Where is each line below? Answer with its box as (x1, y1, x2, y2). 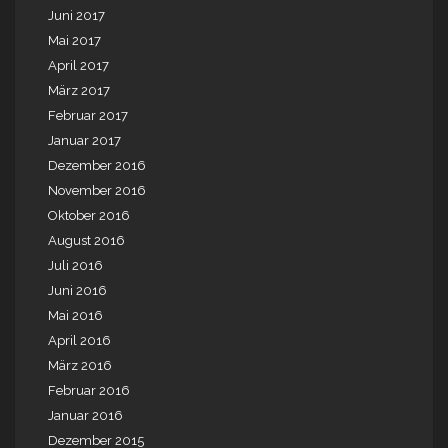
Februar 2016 (48, 383, 130, 399)
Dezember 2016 (48, 158, 146, 174)
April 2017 (48, 58, 109, 74)
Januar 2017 (48, 133, 121, 149)
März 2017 (48, 83, 110, 99)
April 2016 (48, 333, 111, 349)
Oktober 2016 (48, 208, 130, 224)
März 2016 (48, 358, 112, 374)
